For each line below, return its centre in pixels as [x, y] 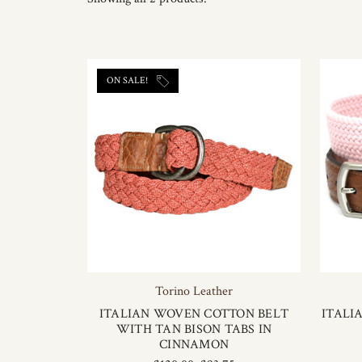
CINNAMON [194, 345]
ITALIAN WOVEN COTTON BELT [194, 314]
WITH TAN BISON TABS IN [194, 329]
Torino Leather [194, 291]
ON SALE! [128, 80]
